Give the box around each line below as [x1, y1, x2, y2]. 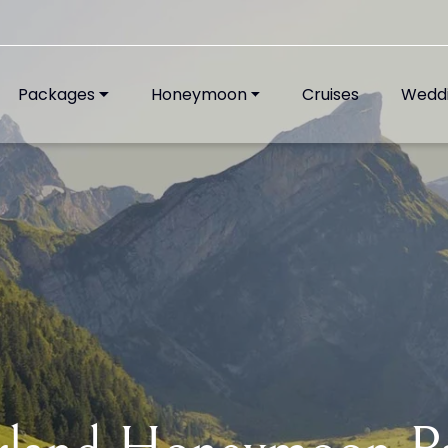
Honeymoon [150, 82, 247, 106]
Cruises [302, 82, 360, 106]
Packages [17, 82, 95, 106]
